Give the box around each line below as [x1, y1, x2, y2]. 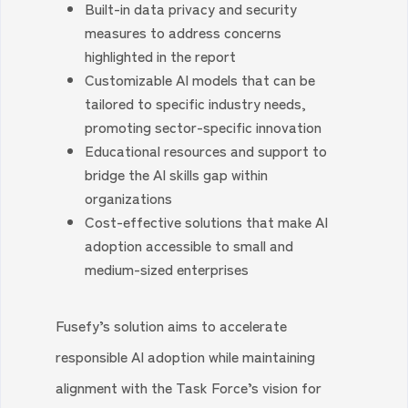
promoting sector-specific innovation [85, 116, 322, 138]
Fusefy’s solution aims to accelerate [56, 314, 288, 337]
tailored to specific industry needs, [85, 92, 307, 115]
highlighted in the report [85, 45, 237, 67]
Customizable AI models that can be [85, 68, 316, 91]
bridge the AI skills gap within [85, 163, 269, 186]
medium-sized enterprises [85, 258, 250, 280]
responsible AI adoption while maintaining [56, 345, 316, 368]
